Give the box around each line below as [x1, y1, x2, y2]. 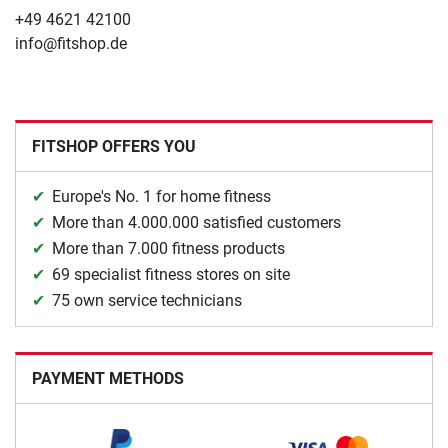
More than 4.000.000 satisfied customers [52, 212, 341, 232]
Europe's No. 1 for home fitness [52, 186, 271, 206]
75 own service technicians [52, 290, 242, 310]
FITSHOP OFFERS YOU [32, 136, 196, 156]
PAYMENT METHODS [32, 368, 184, 388]
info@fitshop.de [15, 33, 127, 53]
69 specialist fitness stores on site [52, 264, 290, 284]
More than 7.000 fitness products [52, 238, 285, 258]
